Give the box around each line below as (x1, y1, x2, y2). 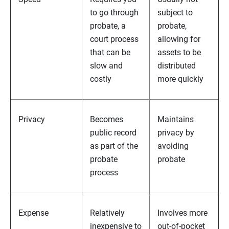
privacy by (157, 128, 194, 138)
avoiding (157, 141, 189, 151)
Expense (18, 208, 49, 218)
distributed (157, 61, 196, 71)
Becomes (90, 114, 123, 125)
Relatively (90, 208, 125, 218)
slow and (90, 61, 123, 71)
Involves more (157, 208, 208, 218)
